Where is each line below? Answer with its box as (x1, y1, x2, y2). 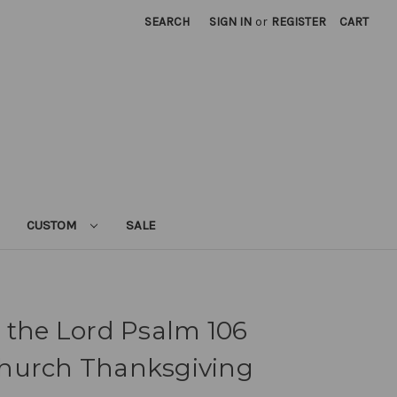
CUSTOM (27, 216, 82, 233)
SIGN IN (209, 14, 253, 29)
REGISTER (271, 14, 327, 29)
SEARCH (144, 14, 191, 29)
